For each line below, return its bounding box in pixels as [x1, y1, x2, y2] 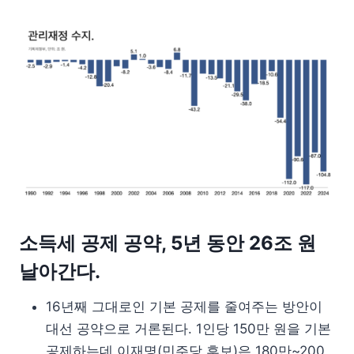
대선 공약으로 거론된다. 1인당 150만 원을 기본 [46, 320, 331, 337]
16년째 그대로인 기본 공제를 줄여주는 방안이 [46, 298, 322, 314]
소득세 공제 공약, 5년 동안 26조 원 [19, 231, 316, 254]
